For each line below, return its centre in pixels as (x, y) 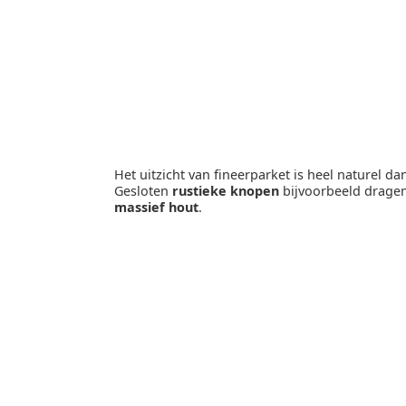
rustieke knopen (227, 191)
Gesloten (143, 191)
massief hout (156, 208)
